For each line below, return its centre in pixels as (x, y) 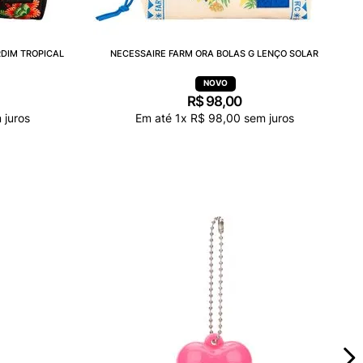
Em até (155, 117)
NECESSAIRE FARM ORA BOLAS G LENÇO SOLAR (215, 53)
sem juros (267, 117)
